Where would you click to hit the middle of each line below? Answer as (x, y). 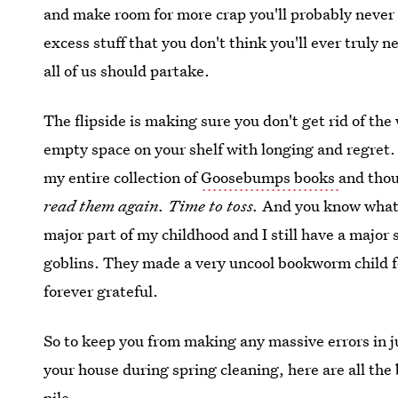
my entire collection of (123, 177)
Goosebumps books (270, 177)
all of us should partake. (127, 71)
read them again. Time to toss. (153, 206)
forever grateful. (101, 291)
